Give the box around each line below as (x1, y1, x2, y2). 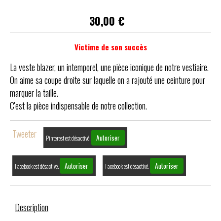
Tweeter (12, 127, 37, 141)
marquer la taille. (10, 86, 58, 100)
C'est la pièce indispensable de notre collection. (10, 99, 147, 112)
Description (15, 201, 48, 214)
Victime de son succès (74, 41, 147, 53)
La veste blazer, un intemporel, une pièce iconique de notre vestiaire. (10, 61, 209, 74)
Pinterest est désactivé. (46, 134, 91, 143)
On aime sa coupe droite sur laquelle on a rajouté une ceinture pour (10, 74, 205, 87)
